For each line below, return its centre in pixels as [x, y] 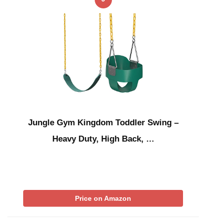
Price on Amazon [103, 199]
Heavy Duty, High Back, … [103, 139]
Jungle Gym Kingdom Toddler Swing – [103, 123]
